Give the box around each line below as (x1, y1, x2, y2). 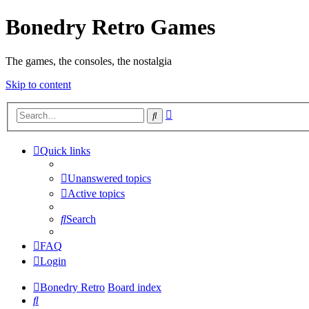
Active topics (68, 188, 125, 200)
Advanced (172, 106, 217, 119)
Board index (108, 281, 161, 294)
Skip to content (6, 78, 71, 90)
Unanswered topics (68, 172, 151, 185)
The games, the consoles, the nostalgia (6, 54, 172, 67)
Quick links (40, 145, 90, 157)
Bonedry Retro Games (6, 14, 215, 40)
